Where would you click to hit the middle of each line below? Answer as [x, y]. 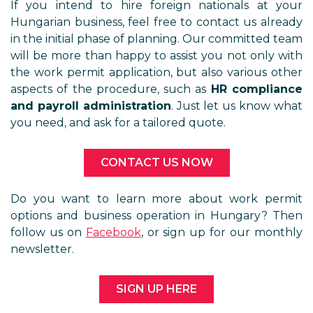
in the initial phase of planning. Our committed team [156, 39]
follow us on [48, 232]
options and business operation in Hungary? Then [156, 216]
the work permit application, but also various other [156, 72]
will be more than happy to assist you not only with [156, 56]
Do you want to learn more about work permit [156, 199]
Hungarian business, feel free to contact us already [156, 22]
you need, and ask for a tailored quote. [118, 123]
